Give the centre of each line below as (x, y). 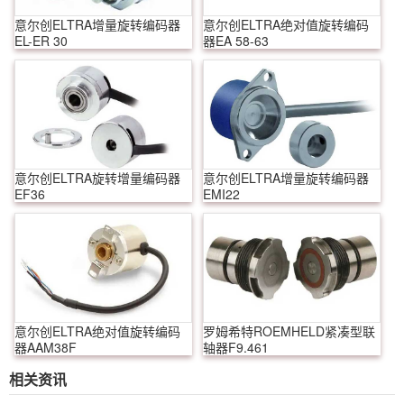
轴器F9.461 (235, 347)
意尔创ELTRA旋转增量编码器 (97, 177)
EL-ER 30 (41, 40)
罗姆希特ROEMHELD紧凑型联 (289, 331)
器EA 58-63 (235, 40)
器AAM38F (46, 347)
